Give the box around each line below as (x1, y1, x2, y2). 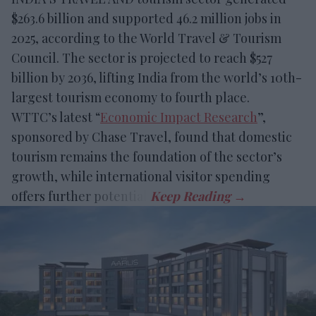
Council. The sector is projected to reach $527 (11, 49, 272, 66)
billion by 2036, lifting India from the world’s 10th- (11, 68, 302, 86)
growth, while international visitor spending (11, 167, 270, 185)
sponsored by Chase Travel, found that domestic (11, 128, 292, 145)
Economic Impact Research (100, 108, 257, 126)
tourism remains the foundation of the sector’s (11, 147, 282, 165)
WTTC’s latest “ (11, 108, 100, 126)
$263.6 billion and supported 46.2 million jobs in (11, 9, 281, 27)
